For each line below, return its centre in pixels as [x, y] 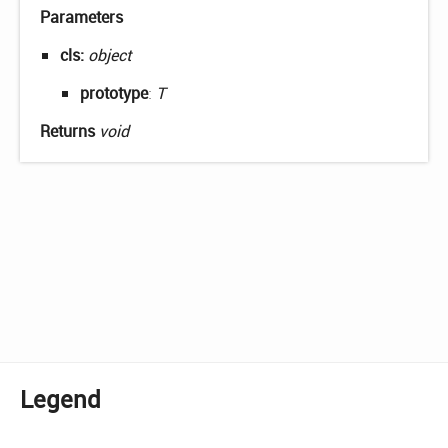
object [109, 55]
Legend [60, 398]
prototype [114, 93]
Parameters [81, 17]
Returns [69, 131]
